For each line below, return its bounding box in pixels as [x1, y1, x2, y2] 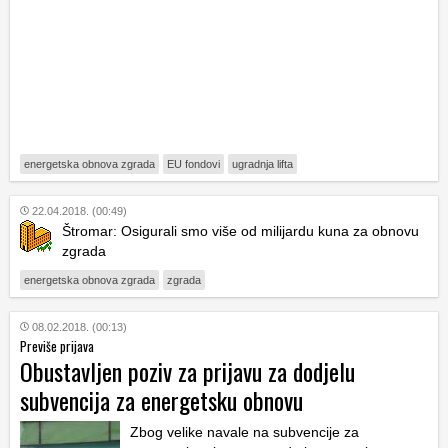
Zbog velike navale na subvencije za [130, 423, 359, 440]
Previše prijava [20, 335, 94, 356]
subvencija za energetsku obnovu [20, 381, 303, 418]
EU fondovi [167, 157, 220, 170]
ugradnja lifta [232, 157, 293, 170]
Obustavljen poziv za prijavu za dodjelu [20, 352, 355, 389]
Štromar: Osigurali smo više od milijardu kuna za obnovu [62, 222, 419, 239]
